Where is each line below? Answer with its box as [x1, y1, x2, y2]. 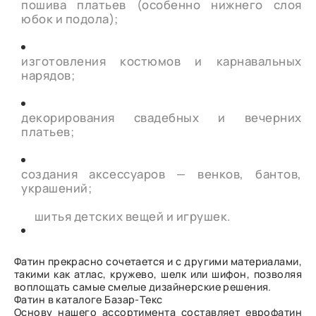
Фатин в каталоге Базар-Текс [14, 292, 163, 306]
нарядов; [21, 66, 75, 83]
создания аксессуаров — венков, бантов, [21, 165, 302, 182]
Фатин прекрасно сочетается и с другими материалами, [14, 254, 302, 268]
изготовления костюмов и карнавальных [21, 52, 302, 69]
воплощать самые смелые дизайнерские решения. [14, 279, 272, 293]
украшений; [21, 179, 92, 196]
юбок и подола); [21, 10, 119, 27]
